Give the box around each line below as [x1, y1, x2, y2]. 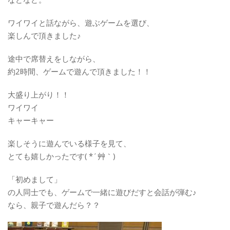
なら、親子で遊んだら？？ [8, 199, 100, 210]
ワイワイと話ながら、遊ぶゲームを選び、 [8, 17, 154, 28]
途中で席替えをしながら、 [8, 53, 100, 64]
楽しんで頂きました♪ [8, 30, 81, 41]
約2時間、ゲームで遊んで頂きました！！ [8, 66, 151, 76]
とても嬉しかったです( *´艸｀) [8, 150, 115, 161]
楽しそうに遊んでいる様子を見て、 [8, 138, 131, 148]
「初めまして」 [8, 174, 62, 184]
